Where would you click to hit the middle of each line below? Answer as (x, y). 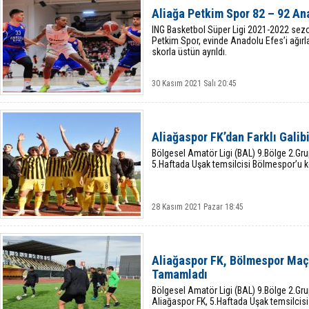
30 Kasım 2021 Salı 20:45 (194, 83)
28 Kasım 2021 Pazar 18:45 (198, 207)
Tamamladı (180, 274)
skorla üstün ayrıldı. (189, 52)
